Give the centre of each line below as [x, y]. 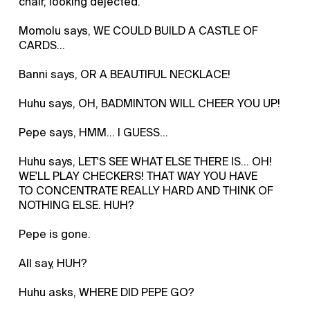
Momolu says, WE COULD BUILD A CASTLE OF [138, 30]
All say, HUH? [53, 263]
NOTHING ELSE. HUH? [77, 205]
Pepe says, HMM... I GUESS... [94, 132]
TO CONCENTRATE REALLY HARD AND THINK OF [146, 190]
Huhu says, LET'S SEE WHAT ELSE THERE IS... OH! [146, 161]
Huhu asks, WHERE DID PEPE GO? [107, 292]
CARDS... [42, 45]
